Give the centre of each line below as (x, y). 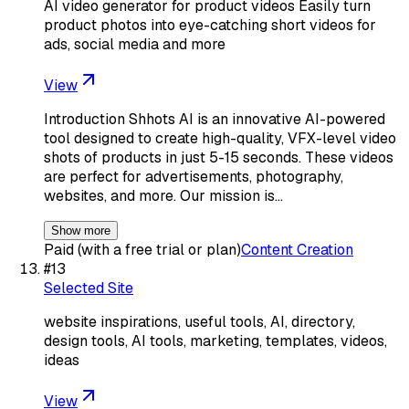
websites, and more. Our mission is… (163, 195)
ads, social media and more (135, 44)
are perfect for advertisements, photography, (194, 176)
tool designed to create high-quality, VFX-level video (220, 138)
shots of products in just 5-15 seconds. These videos (219, 157)
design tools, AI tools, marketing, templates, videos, (215, 341)
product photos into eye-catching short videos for (210, 25)
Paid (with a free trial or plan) (142, 249)
